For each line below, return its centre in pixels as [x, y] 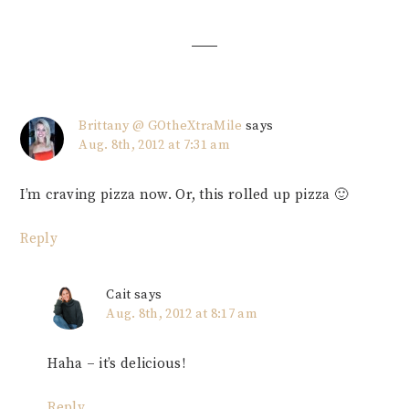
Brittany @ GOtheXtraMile [161, 126]
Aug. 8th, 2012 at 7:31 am [154, 146]
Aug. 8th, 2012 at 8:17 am [182, 315]
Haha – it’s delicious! [116, 364]
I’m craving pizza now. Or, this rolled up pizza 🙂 [184, 195]
